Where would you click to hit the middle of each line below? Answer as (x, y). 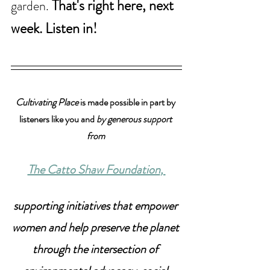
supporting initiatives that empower (96, 206)
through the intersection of (96, 250)
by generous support (135, 119)
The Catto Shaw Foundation (94, 170)
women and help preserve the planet (96, 228)
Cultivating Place (47, 102)
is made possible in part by (128, 102)
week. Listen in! (54, 29)
